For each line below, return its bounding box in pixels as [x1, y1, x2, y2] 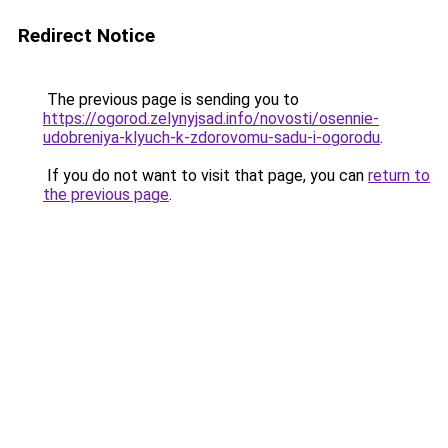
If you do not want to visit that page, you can [43, 166, 368, 185]
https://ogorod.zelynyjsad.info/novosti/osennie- [43, 109, 379, 128]
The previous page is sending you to [43, 90, 299, 109]
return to [368, 166, 430, 185]
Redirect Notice [18, 24, 155, 47]
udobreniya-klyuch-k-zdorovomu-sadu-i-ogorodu [43, 128, 380, 147]
